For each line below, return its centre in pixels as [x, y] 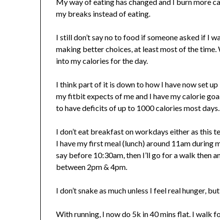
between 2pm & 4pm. [92, 167]
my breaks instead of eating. [103, 14]
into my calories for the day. [102, 61]
